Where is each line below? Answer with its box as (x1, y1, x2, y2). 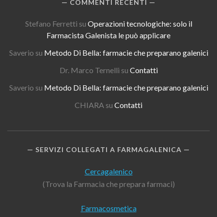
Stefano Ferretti (25, 18, 77, 28)
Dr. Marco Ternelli (59, 65, 120, 75)
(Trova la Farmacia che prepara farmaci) (42, 179, 175, 188)
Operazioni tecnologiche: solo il (87, 18, 192, 28)
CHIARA (75, 100, 104, 109)
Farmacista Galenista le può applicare (46, 30, 170, 40)
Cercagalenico (84, 166, 133, 176)
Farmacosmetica (80, 203, 137, 213)
